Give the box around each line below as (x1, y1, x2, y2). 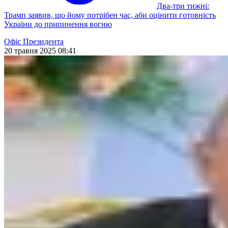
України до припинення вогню (4, 20, 112, 29)
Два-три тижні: (157, 2, 209, 11)
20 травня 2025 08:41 (4, 46, 76, 55)
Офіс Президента (4, 37, 64, 46)
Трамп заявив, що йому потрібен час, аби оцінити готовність (4, 11, 216, 20)
